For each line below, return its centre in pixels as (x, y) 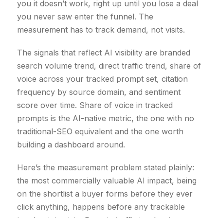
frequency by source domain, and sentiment (99, 92)
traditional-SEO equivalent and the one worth (100, 131)
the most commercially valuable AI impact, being (107, 180)
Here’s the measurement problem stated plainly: (106, 167)
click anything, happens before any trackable (101, 207)
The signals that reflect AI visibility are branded (104, 52)
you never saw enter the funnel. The (85, 16)
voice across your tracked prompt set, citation (102, 79)
